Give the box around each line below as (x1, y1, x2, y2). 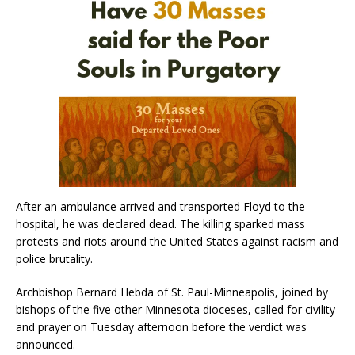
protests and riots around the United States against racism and (16, 233, 338, 249)
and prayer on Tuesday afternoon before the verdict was (16, 319, 307, 334)
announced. (16, 336, 75, 352)
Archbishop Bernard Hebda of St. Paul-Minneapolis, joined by (16, 284, 328, 300)
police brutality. (16, 250, 93, 266)
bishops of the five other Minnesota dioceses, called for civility (16, 301, 335, 317)
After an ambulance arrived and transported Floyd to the (16, 198, 305, 214)
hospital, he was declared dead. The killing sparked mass (16, 216, 305, 231)
